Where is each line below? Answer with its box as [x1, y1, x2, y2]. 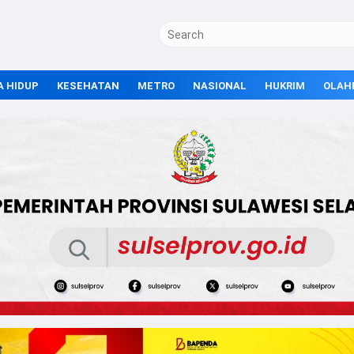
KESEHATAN [57, 80, 119, 92]
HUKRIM [265, 80, 305, 92]
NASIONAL [193, 80, 247, 92]
